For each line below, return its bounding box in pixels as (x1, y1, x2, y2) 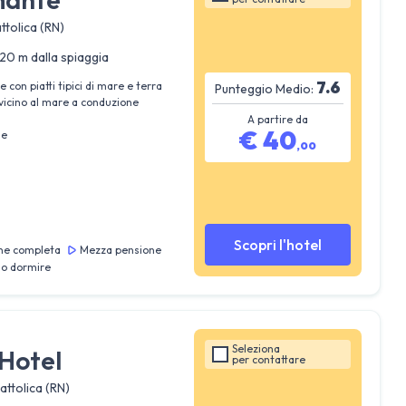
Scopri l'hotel (234, 236, 323, 254)
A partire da (247, 111, 309, 126)
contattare (249, 353, 306, 366)
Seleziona (232, 342, 281, 355)
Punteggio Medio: (215, 80, 314, 97)
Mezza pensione (79, 243, 161, 256)
